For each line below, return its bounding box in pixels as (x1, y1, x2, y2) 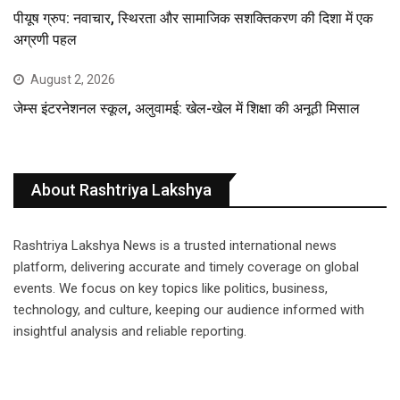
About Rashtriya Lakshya (31, 179, 212, 199)
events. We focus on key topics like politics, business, (13, 279, 328, 296)
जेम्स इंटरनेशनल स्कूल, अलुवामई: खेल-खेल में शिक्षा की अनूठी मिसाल (13, 99, 360, 117)
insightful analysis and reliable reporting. (13, 322, 246, 339)
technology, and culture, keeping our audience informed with (13, 301, 364, 318)
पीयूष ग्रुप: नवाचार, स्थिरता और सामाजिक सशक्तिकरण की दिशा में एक (13, 9, 373, 27)
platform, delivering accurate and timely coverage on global (13, 258, 359, 275)
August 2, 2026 (30, 71, 115, 87)
